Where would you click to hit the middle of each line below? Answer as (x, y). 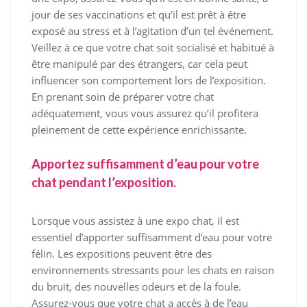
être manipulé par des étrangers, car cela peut (139, 64)
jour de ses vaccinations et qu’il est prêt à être (139, 14)
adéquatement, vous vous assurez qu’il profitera (145, 113)
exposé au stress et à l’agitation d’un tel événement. (152, 31)
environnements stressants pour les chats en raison (153, 270)
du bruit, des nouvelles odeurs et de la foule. (136, 286)
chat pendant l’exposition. (104, 182)
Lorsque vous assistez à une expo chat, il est (135, 221)
